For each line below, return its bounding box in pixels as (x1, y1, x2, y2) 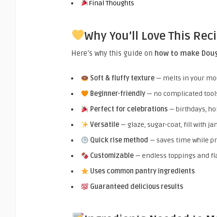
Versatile (90, 121, 119, 129)
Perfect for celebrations (90, 105, 168, 114)
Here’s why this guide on (71, 49, 155, 58)
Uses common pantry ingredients (90, 167, 195, 176)
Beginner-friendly (90, 90, 145, 98)
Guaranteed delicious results (90, 183, 183, 191)
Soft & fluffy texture (90, 74, 155, 83)
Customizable (90, 152, 134, 160)
